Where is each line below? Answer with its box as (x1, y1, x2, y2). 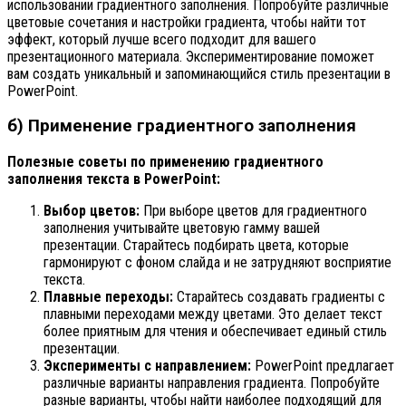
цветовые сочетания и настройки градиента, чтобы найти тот (7, 13, 366, 31)
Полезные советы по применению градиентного (7, 153, 324, 171)
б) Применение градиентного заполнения (7, 116, 356, 137)
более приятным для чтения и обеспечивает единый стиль (43, 323, 387, 341)
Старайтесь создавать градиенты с (173, 288, 385, 306)
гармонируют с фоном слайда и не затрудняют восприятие (43, 254, 391, 272)
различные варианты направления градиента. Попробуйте (43, 374, 380, 392)
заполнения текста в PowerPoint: (7, 170, 220, 188)
